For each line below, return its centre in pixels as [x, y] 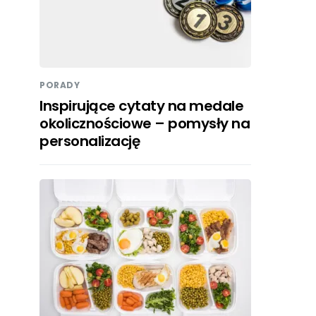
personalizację [90, 141]
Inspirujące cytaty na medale [141, 106]
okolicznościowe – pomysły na [145, 124]
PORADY [60, 85]
